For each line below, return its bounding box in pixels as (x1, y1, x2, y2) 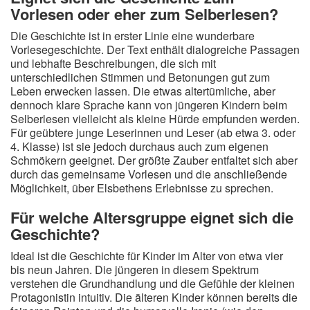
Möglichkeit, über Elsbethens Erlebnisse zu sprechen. (10, 180, 273, 196)
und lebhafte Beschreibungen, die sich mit (10, 55, 216, 71)
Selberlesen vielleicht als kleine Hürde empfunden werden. (10, 111, 300, 127)
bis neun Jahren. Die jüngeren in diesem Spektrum (10, 262, 259, 277)
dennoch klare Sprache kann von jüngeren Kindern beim (10, 97, 287, 113)
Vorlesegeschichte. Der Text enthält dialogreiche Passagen (10, 42, 300, 57)
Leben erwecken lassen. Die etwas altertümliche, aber (10, 83, 275, 99)
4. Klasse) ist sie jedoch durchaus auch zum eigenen (10, 138, 268, 154)
